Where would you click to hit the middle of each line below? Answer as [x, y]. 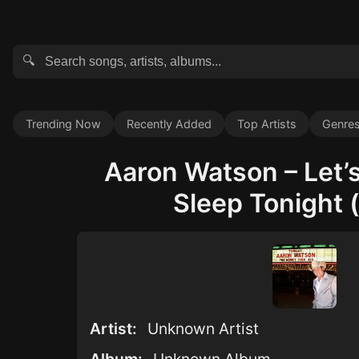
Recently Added [169, 124]
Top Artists [267, 124]
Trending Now [63, 124]
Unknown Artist [203, 329]
